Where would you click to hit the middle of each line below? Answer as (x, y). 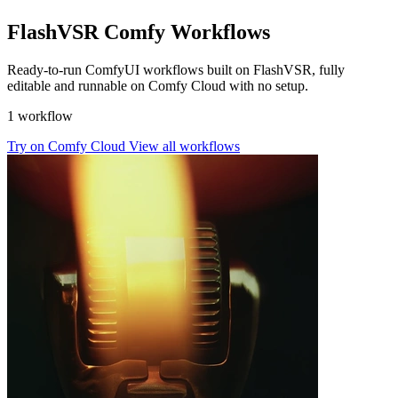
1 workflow (40, 115)
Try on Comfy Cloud (68, 146)
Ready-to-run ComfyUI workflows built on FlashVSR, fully (176, 69)
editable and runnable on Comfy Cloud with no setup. (158, 85)
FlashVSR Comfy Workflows (139, 32)
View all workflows (184, 146)
